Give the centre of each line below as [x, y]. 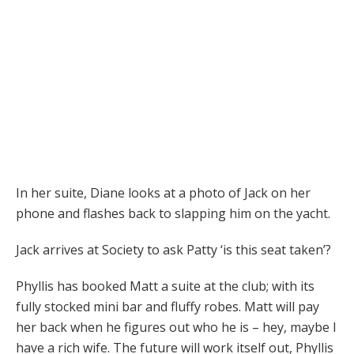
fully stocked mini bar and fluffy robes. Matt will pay [168, 307]
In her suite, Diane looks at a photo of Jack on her [163, 193]
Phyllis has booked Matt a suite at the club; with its [165, 286]
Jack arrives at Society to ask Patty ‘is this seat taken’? [173, 250]
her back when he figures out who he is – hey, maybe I [176, 328]
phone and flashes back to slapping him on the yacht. [173, 214]
